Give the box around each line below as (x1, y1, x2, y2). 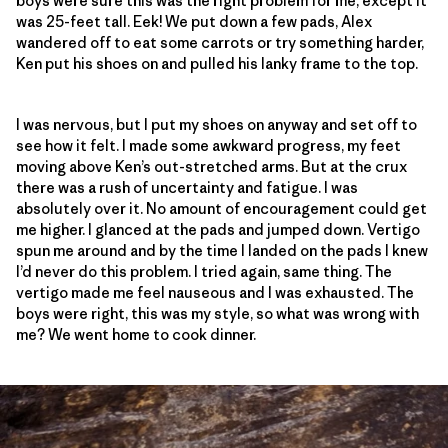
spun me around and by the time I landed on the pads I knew (16, 240, 428, 260)
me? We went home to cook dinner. (16, 324, 256, 344)
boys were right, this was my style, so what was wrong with (16, 303, 419, 323)
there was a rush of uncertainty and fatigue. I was (16, 177, 358, 197)
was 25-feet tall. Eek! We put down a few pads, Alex (16, 11, 372, 31)
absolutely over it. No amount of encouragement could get (16, 198, 427, 218)
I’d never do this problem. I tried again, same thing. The (16, 261, 392, 281)
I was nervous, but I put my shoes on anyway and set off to (16, 114, 417, 134)
